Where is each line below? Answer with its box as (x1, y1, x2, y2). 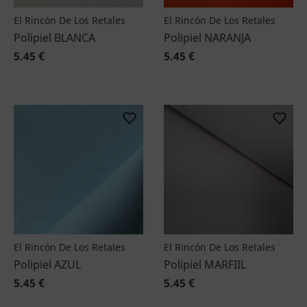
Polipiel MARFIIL (164, 257, 246, 272)
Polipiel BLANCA (14, 30, 95, 45)
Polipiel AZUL (14, 257, 81, 272)
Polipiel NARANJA (164, 30, 251, 45)
